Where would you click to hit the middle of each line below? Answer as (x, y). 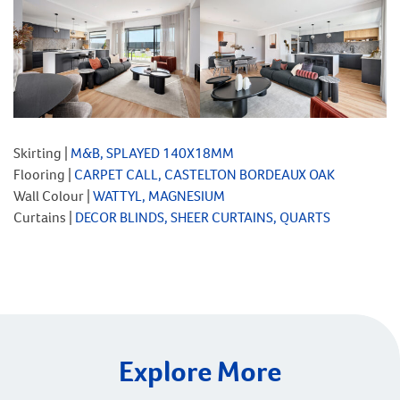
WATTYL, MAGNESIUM (159, 196)
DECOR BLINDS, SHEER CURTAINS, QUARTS (203, 217)
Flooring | (44, 174)
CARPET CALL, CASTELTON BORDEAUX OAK (204, 174)
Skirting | (42, 153)
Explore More (200, 371)
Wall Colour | (53, 196)
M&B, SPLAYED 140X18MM (152, 153)
